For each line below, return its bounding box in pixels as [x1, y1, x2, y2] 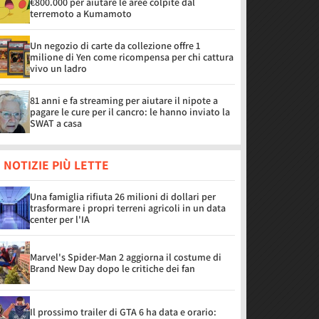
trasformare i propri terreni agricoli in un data [30, 202, 226, 214]
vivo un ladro [30, 62, 87, 75]
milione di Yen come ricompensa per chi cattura [30, 51, 234, 63]
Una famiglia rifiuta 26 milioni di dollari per [30, 190, 216, 203]
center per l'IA [30, 213, 90, 226]
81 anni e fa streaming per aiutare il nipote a [30, 94, 218, 107]
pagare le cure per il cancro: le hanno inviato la [30, 105, 230, 118]
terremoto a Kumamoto [30, 7, 132, 20]
